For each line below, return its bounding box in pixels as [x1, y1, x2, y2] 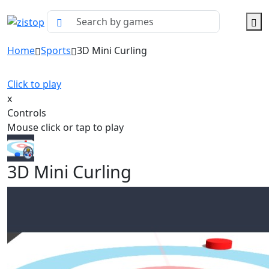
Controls [7, 106, 46, 119]
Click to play [7, 77, 61, 91]
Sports [41, 44, 71, 57]
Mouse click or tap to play [7, 121, 124, 134]
